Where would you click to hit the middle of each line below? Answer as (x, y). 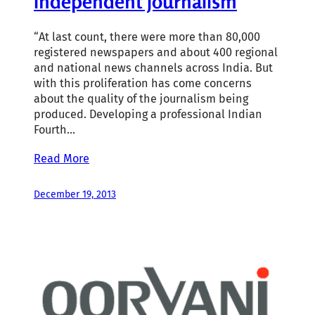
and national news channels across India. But (153, 67)
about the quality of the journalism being (141, 98)
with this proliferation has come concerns (143, 83)
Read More (62, 159)
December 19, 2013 (75, 194)
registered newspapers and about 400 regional (156, 52)
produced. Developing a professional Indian (148, 114)
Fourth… (54, 129)
